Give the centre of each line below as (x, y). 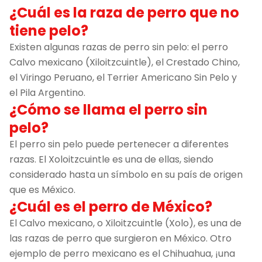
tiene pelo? (49, 30)
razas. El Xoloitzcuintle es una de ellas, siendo (111, 159)
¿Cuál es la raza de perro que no (124, 12)
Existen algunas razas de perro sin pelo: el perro (119, 47)
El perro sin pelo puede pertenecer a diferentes (119, 144)
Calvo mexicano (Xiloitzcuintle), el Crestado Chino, (125, 62)
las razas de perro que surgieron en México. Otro (120, 238)
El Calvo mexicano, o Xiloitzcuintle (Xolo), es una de (125, 223)
